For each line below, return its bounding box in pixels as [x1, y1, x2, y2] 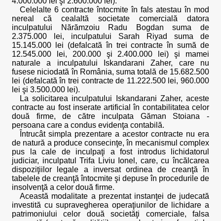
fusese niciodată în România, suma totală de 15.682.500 [12, 68, 209, 76]
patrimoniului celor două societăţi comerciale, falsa [12, 210, 209, 218]
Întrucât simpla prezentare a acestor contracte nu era [20, 130, 209, 138]
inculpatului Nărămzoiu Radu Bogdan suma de [12, 23, 209, 32]
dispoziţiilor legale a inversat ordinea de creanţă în [12, 165, 209, 174]
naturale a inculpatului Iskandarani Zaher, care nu [12, 59, 209, 67]
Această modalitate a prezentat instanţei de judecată [20, 192, 209, 200]
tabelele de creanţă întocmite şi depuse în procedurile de [12, 174, 209, 183]
